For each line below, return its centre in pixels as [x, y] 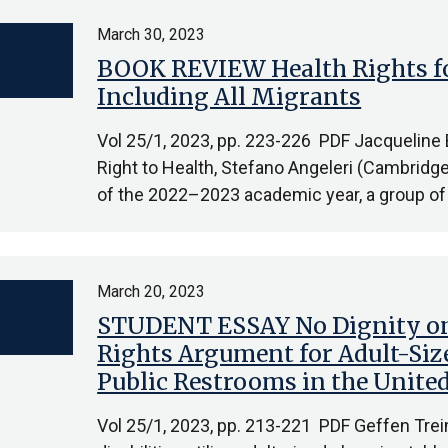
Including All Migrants [229, 96]
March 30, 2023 [151, 34]
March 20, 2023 [151, 291]
